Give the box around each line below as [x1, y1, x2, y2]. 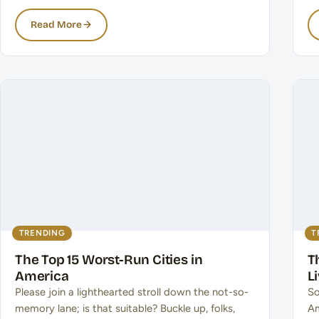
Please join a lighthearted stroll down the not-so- [15, 285, 249, 298]
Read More [30, 19, 82, 31]
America [15, 267, 69, 284]
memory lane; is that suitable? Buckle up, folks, [15, 301, 235, 315]
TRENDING [19, 227, 66, 238]
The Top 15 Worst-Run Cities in [15, 251, 203, 268]
